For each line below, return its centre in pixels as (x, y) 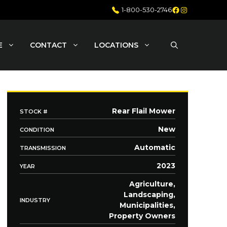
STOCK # (34, 111)
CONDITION (37, 129)
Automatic (155, 147)
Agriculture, (152, 184)
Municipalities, (147, 205)
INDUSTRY (35, 200)
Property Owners (142, 216)
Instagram (200, 9)
